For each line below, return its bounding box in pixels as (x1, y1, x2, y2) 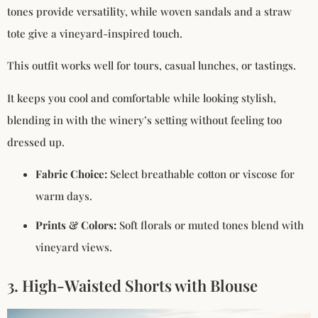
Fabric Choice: (35, 167, 107, 182)
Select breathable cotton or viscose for (107, 167, 295, 182)
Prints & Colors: (35, 218, 116, 233)
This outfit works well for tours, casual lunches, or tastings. (7, 58, 296, 73)
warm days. (35, 189, 92, 204)
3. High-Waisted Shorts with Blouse (7, 275, 258, 297)
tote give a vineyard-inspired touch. (7, 26, 182, 40)
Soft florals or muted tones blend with (116, 218, 304, 233)
